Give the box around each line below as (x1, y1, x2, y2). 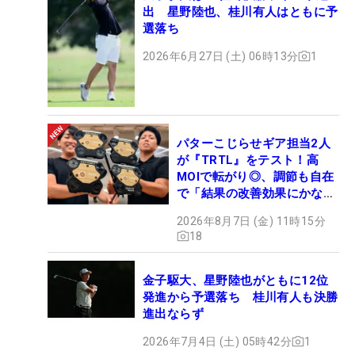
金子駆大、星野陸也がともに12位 (143, 273, 329, 288)
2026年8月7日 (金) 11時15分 (177, 214, 326, 227)
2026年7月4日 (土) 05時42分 (143, 334, 292, 348)
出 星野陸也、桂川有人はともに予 (143, 4, 338, 19)
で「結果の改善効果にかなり (177, 185, 336, 200)
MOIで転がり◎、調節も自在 (177, 169, 334, 184)
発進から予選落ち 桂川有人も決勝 (143, 289, 338, 304)
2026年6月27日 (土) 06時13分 (143, 49, 299, 63)
